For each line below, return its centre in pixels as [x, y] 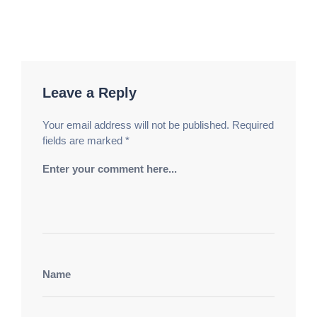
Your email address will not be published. [136, 125]
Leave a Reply [90, 93]
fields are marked [84, 141]
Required [253, 125]
